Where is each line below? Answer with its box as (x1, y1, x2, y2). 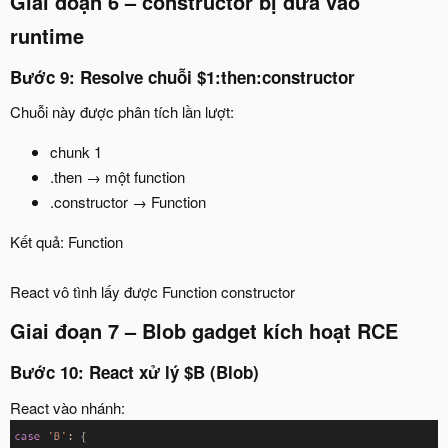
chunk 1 (50, 141, 102, 163)
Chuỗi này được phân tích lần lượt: (10, 101, 234, 123)
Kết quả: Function (10, 231, 123, 253)
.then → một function (50, 166, 185, 188)
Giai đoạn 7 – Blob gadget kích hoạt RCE (10, 316, 398, 346)
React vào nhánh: (10, 396, 125, 418)
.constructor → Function (50, 191, 206, 213)
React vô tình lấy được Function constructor (10, 281, 295, 303)
